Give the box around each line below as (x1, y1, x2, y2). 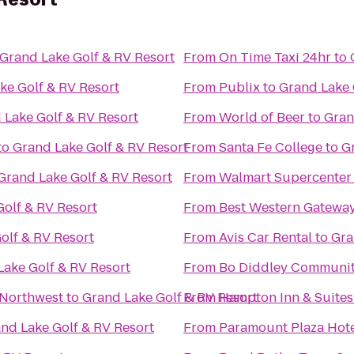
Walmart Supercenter (219, 168, 352, 186)
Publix (219, 78, 260, 96)
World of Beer (219, 108, 305, 126)
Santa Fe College (219, 138, 322, 156)
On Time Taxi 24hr (219, 48, 331, 66)
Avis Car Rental (219, 228, 312, 247)
